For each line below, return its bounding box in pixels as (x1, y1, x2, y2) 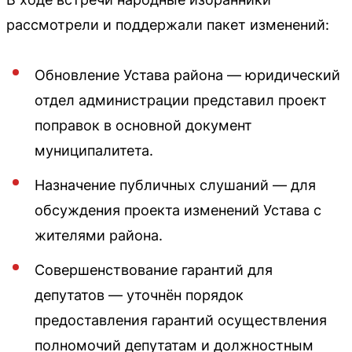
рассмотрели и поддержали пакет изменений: (6, 16, 329, 33)
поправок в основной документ (35, 117, 252, 134)
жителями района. (35, 227, 163, 244)
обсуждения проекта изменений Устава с (35, 202, 321, 218)
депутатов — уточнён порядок (35, 287, 244, 303)
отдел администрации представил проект (35, 92, 327, 108)
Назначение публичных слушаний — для (35, 177, 316, 193)
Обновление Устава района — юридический (35, 67, 340, 83)
